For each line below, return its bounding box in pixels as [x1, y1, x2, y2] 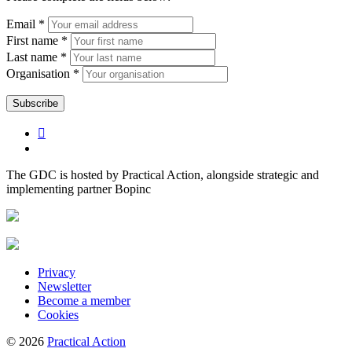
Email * [6, 16, 45, 31]
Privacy [38, 265, 75, 279]
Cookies [38, 307, 79, 321]
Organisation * [6, 66, 79, 80]
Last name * [6, 49, 67, 64]
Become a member [38, 293, 130, 307]
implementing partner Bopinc [6, 181, 151, 196]
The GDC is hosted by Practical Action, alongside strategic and [6, 167, 319, 181]
